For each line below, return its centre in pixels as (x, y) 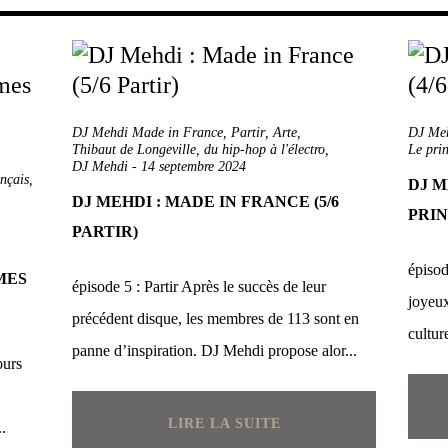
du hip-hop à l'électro (264, 149)
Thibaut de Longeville (134, 149)
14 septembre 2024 (193, 166)
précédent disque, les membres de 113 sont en (215, 318)
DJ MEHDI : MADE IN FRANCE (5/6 (205, 201)
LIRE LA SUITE (224, 423)
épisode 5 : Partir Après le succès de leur (199, 286)
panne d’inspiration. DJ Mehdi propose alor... (214, 350)
